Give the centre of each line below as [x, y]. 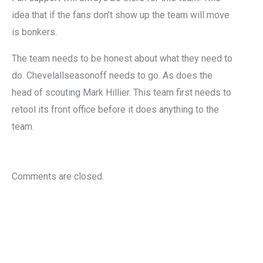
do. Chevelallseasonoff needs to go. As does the [112, 76]
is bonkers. [34, 32]
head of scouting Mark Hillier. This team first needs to [122, 93]
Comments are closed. [58, 177]
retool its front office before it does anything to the [115, 110]
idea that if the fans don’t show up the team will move [121, 15]
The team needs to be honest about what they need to [122, 59]
